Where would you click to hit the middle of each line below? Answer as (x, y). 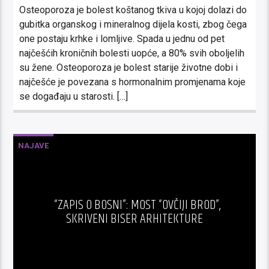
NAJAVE (34, 145)
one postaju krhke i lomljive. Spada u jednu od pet (122, 38)
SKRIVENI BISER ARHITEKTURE (134, 219)
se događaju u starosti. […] (74, 96)
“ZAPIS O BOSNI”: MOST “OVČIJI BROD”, (138, 205)
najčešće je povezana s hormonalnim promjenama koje (133, 82)
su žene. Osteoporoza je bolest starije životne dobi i (129, 67)
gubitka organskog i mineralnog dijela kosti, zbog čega (133, 24)
